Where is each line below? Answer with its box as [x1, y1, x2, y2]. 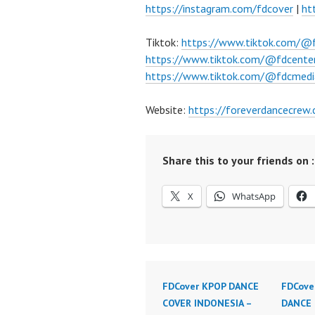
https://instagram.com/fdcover [146, 1, 293, 15]
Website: [146, 103, 188, 117]
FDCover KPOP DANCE [162, 280, 259, 292]
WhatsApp [232, 190, 276, 202]
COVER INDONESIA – [162, 297, 252, 309]
